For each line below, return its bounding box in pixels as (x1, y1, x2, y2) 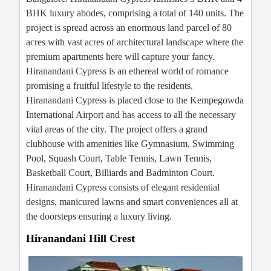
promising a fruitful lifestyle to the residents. (26, 80, 193, 91)
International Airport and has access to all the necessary (26, 109, 236, 120)
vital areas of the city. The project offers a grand (26, 124, 207, 135)
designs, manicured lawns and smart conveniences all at (26, 197, 238, 207)
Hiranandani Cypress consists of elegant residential (26, 182, 220, 193)
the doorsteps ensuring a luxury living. (26, 211, 172, 222)
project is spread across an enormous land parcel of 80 (26, 22, 232, 33)
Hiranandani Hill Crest (26, 232, 135, 245)
